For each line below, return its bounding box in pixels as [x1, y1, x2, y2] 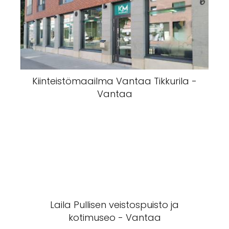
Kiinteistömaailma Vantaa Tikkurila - [32, 75, 197, 87]
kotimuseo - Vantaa [68, 211, 161, 224]
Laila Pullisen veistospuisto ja [50, 198, 179, 211]
